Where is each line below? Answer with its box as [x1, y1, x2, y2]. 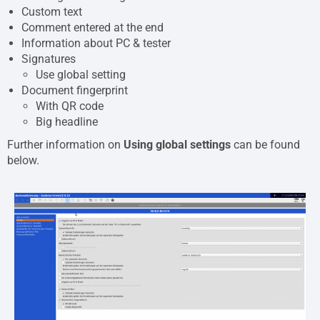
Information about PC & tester [21, 36, 171, 50]
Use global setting [36, 67, 126, 81]
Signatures [21, 51, 76, 66]
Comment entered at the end [21, 20, 164, 34]
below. [7, 153, 39, 167]
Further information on [7, 137, 124, 151]
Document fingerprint [21, 83, 128, 97]
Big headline [36, 114, 98, 129]
